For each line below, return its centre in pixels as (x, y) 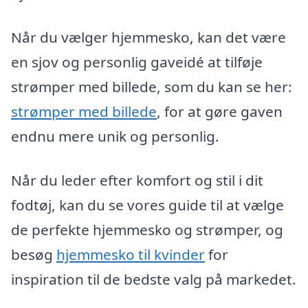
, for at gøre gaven (220, 111)
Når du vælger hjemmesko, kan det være (148, 37)
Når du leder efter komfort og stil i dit (137, 180)
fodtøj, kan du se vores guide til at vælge (147, 205)
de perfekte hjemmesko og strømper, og (147, 229)
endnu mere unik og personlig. (115, 136)
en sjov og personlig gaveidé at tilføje (137, 62)
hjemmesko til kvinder (131, 254)
